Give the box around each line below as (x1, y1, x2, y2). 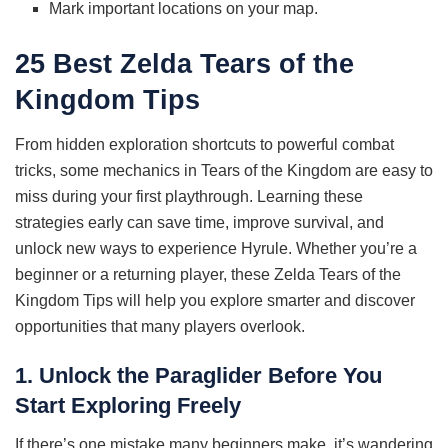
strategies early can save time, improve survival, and (15, 213, 384, 231)
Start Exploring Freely (15, 393, 241, 419)
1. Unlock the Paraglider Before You (15, 363, 382, 389)
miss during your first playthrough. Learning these (15, 187, 363, 205)
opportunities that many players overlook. (15, 317, 305, 335)
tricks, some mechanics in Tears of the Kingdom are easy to (15, 161, 433, 179)
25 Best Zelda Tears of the (15, 48, 354, 80)
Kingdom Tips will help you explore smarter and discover (15, 291, 415, 309)
